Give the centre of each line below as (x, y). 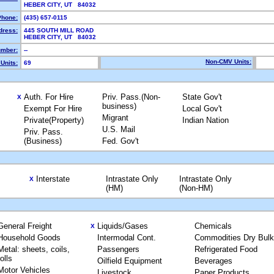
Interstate (53, 179)
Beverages (213, 261)
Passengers (118, 249)
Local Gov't (202, 109)
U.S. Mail (119, 129)
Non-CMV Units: (228, 61)
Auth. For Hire (49, 97)
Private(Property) (54, 120)
